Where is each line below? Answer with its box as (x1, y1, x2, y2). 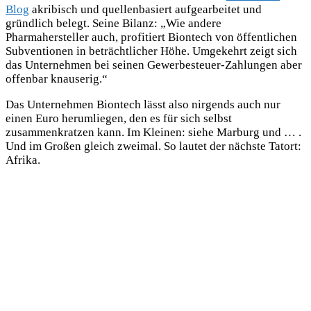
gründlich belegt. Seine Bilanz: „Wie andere (6, 17, 221, 31)
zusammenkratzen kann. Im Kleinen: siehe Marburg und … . (6, 126, 301, 140)
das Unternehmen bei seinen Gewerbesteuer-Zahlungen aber (6, 58, 302, 72)
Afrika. (6, 153, 40, 167)
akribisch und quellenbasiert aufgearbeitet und (29, 3, 262, 17)
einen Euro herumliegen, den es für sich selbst (6, 112, 232, 126)
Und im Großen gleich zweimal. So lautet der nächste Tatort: (6, 140, 301, 153)
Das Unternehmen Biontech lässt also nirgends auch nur (6, 98, 280, 112)
